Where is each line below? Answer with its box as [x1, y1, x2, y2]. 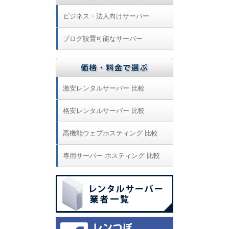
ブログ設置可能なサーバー [62, 34, 143, 43]
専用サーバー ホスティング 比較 [62, 151, 160, 160]
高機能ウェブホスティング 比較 [62, 129, 158, 138]
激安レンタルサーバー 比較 [62, 84, 145, 93]
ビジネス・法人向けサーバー [62, 12, 149, 20]
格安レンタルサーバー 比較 [62, 106, 145, 115]
